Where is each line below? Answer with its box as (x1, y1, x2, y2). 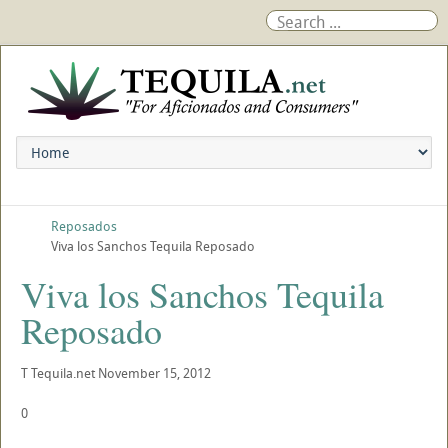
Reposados (51, 217, 117, 235)
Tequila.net (31, 364, 95, 382)
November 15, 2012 (98, 364, 211, 382)
